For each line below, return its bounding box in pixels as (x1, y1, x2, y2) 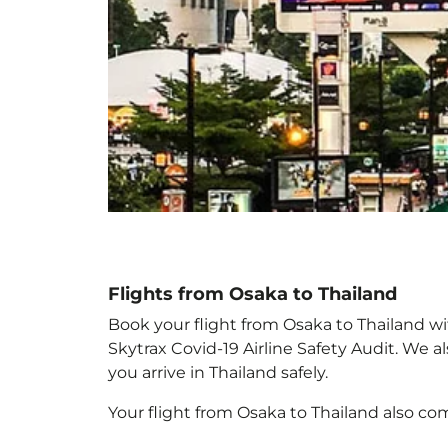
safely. (277, 363, 328, 382)
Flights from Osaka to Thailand (108, 283, 397, 305)
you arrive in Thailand (108, 363, 277, 382)
